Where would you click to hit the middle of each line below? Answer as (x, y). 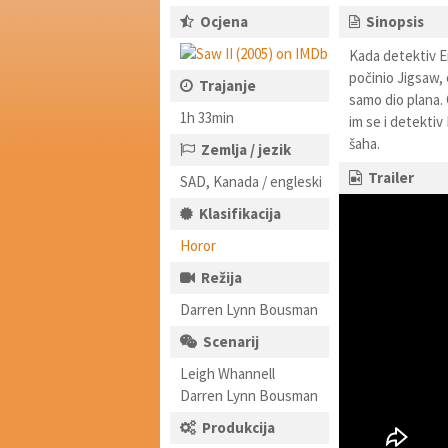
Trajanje (227, 85)
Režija (221, 277)
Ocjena (224, 21)
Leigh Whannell (227, 373)
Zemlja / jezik (246, 149)
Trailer (390, 177)
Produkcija (238, 427)
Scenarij (231, 341)
